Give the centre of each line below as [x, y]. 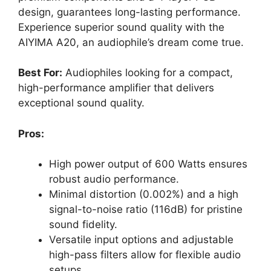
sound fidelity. [83, 225]
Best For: [40, 73]
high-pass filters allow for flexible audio [145, 255]
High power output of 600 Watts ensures [148, 164]
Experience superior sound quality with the [121, 27]
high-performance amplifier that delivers [116, 88]
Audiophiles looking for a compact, [148, 73]
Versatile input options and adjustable [141, 240]
